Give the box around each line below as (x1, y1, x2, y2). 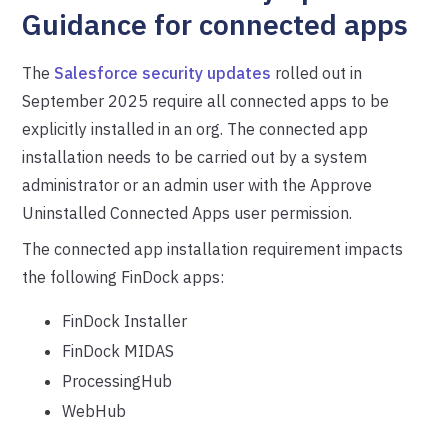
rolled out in (271, 63, 363, 83)
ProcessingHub (62, 371, 173, 391)
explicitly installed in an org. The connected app (22, 119, 369, 139)
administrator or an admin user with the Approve (22, 175, 373, 195)
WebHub (62, 401, 127, 421)
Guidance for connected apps (22, 6, 409, 43)
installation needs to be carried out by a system (22, 147, 368, 167)
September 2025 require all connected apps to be (22, 91, 390, 111)
